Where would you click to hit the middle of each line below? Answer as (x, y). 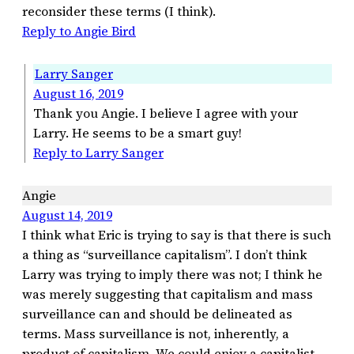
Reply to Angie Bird (79, 31)
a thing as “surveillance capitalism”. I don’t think (165, 254)
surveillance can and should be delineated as (157, 313)
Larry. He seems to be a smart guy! (137, 133)
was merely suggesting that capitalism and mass (168, 294)
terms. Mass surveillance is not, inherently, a (156, 333)
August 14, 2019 (67, 215)
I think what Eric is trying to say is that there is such (177, 234)
